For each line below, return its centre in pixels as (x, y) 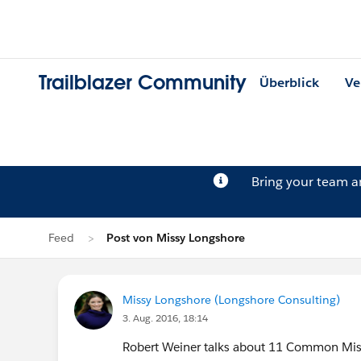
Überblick (289, 83)
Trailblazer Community (143, 83)
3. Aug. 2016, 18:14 (165, 318)
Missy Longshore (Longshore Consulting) (231, 300)
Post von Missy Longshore (176, 238)
